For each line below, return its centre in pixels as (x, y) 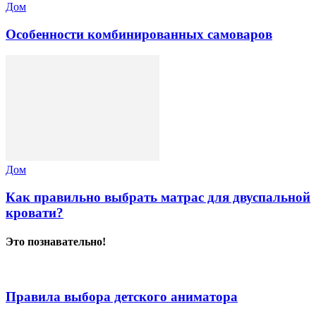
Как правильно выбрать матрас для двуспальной (158, 197)
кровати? (35, 212)
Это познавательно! (56, 242)
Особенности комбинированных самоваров (139, 34)
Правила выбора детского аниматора (122, 297)
